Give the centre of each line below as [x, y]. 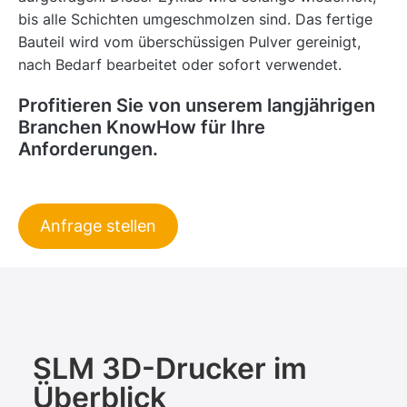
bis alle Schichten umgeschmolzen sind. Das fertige [195, 19]
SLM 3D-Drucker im [170, 368]
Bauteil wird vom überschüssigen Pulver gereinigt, [189, 41]
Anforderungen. [88, 149]
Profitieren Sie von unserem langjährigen [197, 105]
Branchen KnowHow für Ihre [142, 127]
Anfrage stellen [98, 225]
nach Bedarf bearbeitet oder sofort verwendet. [180, 64]
